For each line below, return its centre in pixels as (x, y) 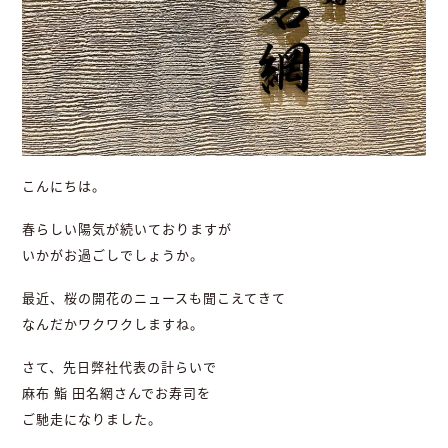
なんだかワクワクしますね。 (113, 324)
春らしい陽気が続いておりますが (127, 229)
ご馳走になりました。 (92, 419)
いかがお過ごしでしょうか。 (113, 255)
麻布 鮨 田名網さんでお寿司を (117, 393)
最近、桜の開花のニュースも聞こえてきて (154, 298)
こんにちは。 (64, 186)
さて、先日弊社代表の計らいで (120, 367)
